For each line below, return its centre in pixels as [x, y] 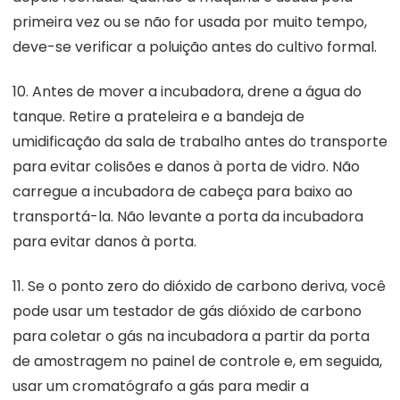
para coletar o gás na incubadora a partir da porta [191, 337]
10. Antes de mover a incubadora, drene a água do [187, 91]
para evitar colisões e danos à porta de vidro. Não [186, 166]
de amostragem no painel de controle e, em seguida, [197, 362]
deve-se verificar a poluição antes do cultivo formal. [195, 46]
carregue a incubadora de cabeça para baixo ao [183, 191]
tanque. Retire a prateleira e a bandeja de [158, 116]
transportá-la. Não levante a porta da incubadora [188, 216]
